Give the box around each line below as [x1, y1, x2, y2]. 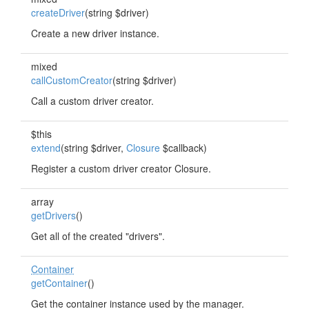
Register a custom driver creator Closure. [31, 161, 211, 175]
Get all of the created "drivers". [31, 229, 165, 243]
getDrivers [31, 208, 76, 222]
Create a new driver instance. [31, 26, 159, 40]
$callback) [160, 141, 207, 154]
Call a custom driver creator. [31, 94, 154, 108]
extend [31, 141, 61, 154]
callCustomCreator [31, 73, 112, 87]
